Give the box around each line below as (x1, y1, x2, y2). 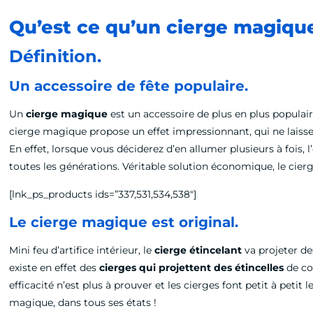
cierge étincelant (154, 244, 242, 256)
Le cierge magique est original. (9, 214, 239, 231)
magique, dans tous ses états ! (9, 296, 160, 309)
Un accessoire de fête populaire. (9, 78, 249, 94)
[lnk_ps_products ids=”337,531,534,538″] (9, 188, 197, 201)
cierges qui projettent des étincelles (99, 261, 284, 274)
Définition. (9, 46, 102, 66)
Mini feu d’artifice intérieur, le (9, 244, 155, 256)
